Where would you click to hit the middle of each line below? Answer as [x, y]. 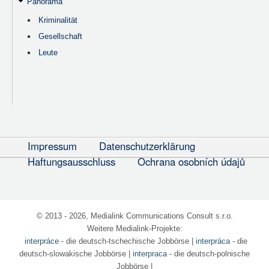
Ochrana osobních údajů [191, 161]
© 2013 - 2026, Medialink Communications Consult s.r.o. [134, 216]
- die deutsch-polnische [208, 253]
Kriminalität [58, 20]
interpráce [41, 241]
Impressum [53, 146]
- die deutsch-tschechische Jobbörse [124, 241]
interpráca [213, 241]
